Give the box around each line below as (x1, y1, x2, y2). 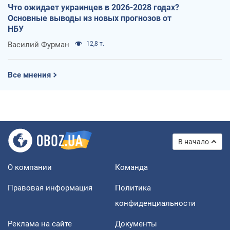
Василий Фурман (8, 40, 69, 49)
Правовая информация (8, 183, 92, 193)
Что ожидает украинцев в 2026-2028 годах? (8, 2, 179, 12)
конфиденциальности (115, 198, 196, 208)
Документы (115, 219, 157, 228)
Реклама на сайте (8, 219, 72, 228)
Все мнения (8, 70, 51, 80)
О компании (8, 162, 52, 172)
